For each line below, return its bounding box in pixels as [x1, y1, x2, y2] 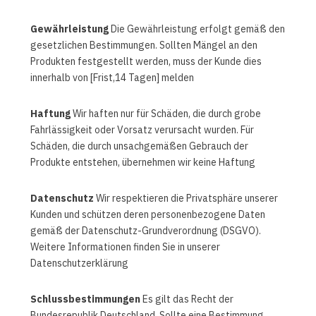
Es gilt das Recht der [140, 292, 233, 307]
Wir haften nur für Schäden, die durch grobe [70, 107, 261, 121]
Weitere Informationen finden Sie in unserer [30, 240, 220, 255]
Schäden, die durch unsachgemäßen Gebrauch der [30, 139, 248, 154]
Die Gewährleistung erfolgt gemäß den [108, 22, 285, 37]
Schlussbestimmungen [30, 292, 140, 307]
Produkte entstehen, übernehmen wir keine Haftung [30, 155, 255, 170]
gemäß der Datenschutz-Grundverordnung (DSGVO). [30, 224, 261, 238]
